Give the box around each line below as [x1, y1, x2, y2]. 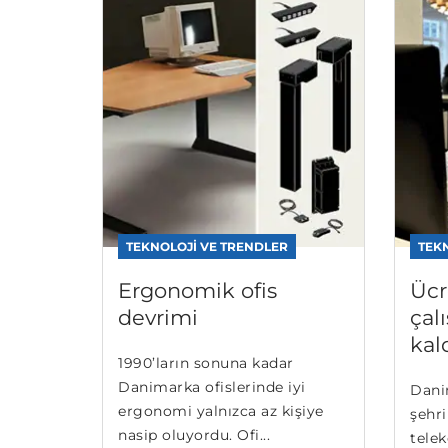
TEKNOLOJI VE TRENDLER [126, 238, 288, 254]
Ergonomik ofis [118, 277, 277, 303]
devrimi [118, 304, 198, 330]
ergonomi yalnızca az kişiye [118, 401, 324, 420]
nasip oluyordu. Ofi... [118, 425, 270, 444]
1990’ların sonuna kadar [118, 353, 294, 372]
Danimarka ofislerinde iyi [118, 377, 306, 396]
